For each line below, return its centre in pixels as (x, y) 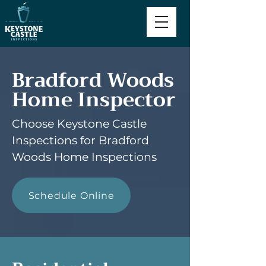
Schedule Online (71, 195)
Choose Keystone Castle (79, 124)
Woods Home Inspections (84, 157)
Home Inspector (94, 100)
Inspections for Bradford (80, 140)
